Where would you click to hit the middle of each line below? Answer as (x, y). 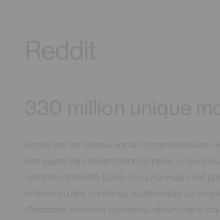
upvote (123, 210)
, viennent (87, 210)
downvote (173, 210)
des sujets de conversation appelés (100, 161)
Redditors (45, 210)
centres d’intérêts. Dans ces (85, 178)
